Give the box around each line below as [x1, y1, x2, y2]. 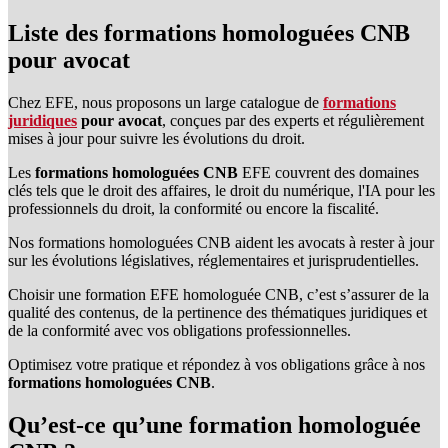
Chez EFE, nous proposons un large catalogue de [8, 94, 323, 111]
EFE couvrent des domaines [238, 164, 419, 181]
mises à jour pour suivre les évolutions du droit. [8, 130, 309, 147]
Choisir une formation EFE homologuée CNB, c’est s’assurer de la [8, 286, 429, 303]
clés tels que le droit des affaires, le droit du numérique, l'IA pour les [8, 182, 435, 199]
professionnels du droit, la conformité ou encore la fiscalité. [8, 200, 379, 217]
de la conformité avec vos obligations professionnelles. [8, 322, 355, 339]
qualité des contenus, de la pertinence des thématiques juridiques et [8, 304, 427, 321]
